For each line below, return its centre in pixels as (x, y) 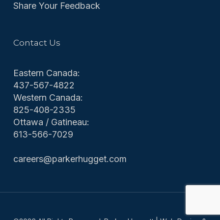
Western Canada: (48, 97)
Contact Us (37, 43)
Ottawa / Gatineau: (51, 122)
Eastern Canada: (46, 73)
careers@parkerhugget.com (70, 159)
